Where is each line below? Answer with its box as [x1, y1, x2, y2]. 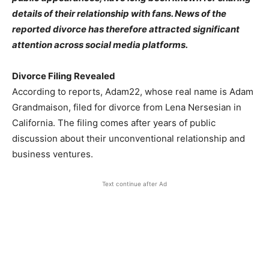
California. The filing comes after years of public [12, 117, 216, 128]
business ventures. [12, 148, 93, 160]
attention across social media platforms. [12, 39, 188, 50]
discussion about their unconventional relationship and [12, 133, 245, 144]
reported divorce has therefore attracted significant [12, 23, 240, 35]
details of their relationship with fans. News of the [12, 8, 226, 19]
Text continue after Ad [102, 180, 167, 187]
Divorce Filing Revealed [12, 70, 115, 82]
